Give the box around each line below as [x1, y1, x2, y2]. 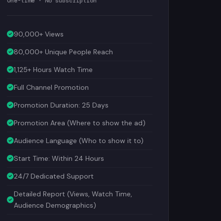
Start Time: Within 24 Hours [13, 152, 104, 161]
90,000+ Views [13, 28, 64, 37]
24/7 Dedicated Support [13, 170, 94, 179]
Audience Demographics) [13, 199, 96, 208]
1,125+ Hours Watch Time [13, 64, 93, 73]
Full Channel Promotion [13, 81, 89, 90]
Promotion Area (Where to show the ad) [13, 117, 146, 126]
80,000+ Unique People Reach [13, 46, 113, 55]
